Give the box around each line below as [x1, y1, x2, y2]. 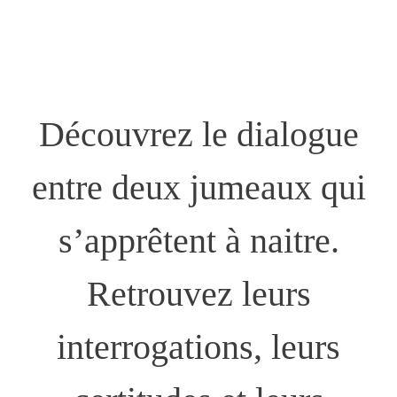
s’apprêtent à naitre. [58, 220, 339, 261]
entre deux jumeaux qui [31, 167, 366, 207]
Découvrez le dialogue [38, 113, 359, 154]
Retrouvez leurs [86, 273, 311, 314]
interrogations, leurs [57, 326, 340, 367]
